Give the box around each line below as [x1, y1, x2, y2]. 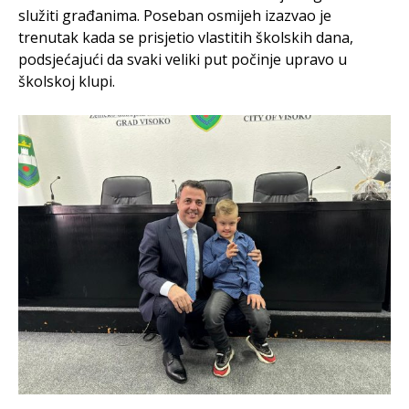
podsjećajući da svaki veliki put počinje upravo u [18, 49, 347, 69]
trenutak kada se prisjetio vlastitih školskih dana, [18, 27, 353, 47]
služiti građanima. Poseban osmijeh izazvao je [18, 5, 331, 26]
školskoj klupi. [18, 71, 115, 91]
